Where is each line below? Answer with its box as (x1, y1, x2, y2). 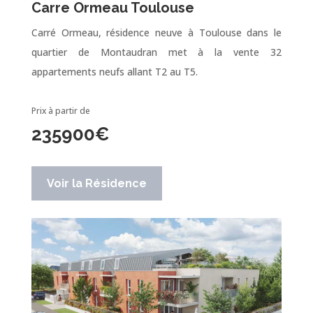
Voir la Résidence (46, 176, 147, 190)
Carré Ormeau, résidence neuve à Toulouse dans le (31, 25, 282, 39)
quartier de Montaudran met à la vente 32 (31, 45, 282, 59)
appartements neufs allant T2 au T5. (31, 64, 198, 78)
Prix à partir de (31, 104, 90, 117)
